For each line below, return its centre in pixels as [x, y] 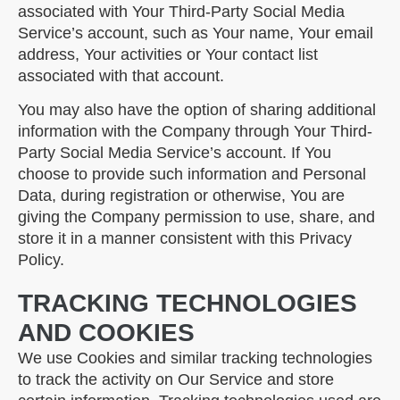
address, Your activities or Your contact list [168, 54]
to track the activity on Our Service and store [176, 379]
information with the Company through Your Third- [195, 131]
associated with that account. [121, 75]
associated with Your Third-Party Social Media [181, 11]
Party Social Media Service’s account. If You [175, 152]
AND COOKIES [106, 332]
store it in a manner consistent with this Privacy [185, 238]
